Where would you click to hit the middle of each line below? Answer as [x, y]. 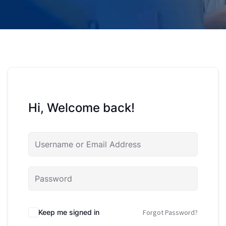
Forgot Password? [170, 212]
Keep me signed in [69, 212]
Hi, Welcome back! [81, 107]
